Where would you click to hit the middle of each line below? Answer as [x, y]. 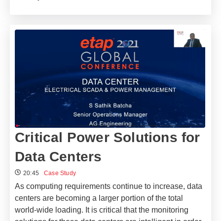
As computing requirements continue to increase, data [109, 186]
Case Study [60, 173]
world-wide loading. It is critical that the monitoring [102, 210]
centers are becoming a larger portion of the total [99, 198]
